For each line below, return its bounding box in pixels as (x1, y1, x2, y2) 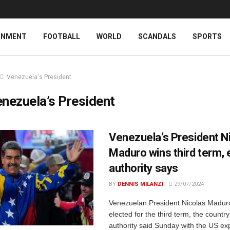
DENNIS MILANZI (118, 181, 163, 187)
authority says (109, 162, 178, 175)
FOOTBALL (43, 32, 80, 41)
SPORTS (193, 32, 222, 41)
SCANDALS (138, 32, 176, 41)
